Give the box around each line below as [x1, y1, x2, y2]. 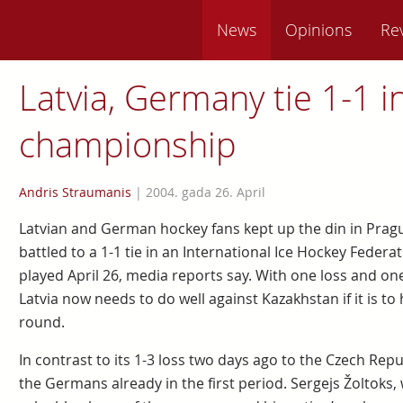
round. [18, 312, 65, 332]
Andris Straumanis [18, 184, 131, 201]
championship [18, 121, 237, 167]
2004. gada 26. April [145, 184, 265, 201]
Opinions [285, 19, 352, 40]
